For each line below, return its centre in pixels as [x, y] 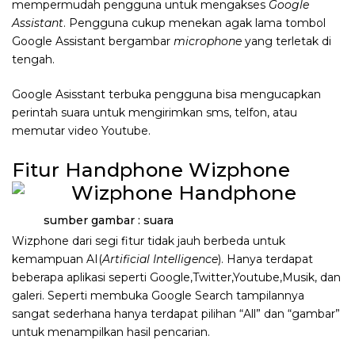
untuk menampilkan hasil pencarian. [111, 332]
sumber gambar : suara [93, 220]
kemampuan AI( [57, 259]
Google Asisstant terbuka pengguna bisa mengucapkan [166, 95]
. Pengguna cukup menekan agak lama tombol [195, 23]
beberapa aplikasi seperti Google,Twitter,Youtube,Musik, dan [176, 277]
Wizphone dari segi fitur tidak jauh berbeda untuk [149, 240]
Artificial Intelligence [160, 259]
